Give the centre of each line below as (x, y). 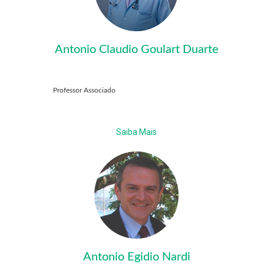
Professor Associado (84, 90)
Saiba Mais (136, 132)
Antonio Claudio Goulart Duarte (136, 50)
